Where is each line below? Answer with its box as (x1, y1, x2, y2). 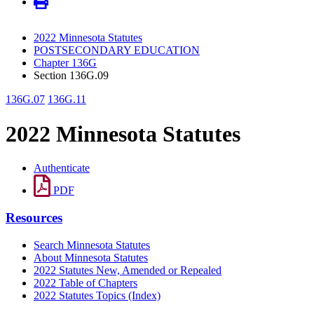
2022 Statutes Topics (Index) (34, 289, 161, 301)
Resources (6, 210, 62, 225)
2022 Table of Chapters (34, 276, 137, 289)
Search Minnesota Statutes (34, 238, 150, 251)
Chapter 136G (34, 57, 97, 69)
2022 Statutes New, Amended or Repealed (34, 264, 221, 276)
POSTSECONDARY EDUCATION (34, 44, 200, 57)
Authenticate (34, 162, 90, 175)
